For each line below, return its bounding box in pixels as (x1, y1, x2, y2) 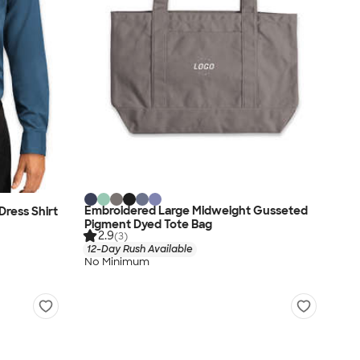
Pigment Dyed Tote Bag (84, 217, 212, 231)
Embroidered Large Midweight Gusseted (84, 203, 308, 218)
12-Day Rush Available (87, 242, 193, 256)
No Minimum (84, 255, 149, 269)
